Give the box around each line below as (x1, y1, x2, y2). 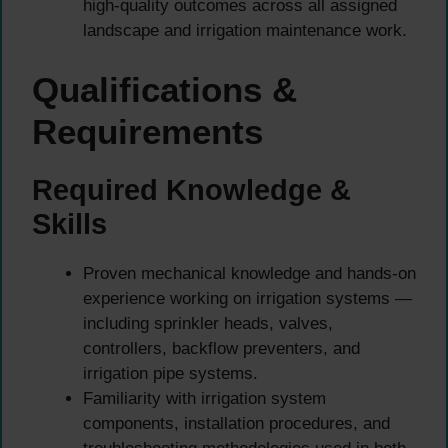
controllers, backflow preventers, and (83, 338, 360, 358)
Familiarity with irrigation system (83, 388, 326, 408)
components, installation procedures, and (83, 413, 390, 433)
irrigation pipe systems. (83, 363, 258, 383)
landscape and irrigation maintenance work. (83, 21, 407, 41)
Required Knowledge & (32, 173, 351, 206)
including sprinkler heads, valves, (83, 313, 333, 333)
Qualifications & (32, 69, 297, 109)
